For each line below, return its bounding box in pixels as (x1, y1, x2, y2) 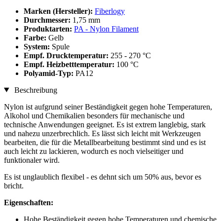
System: (24, 42, 52, 51)
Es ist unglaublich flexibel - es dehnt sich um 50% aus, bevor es (4, 172, 201, 181)
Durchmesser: (24, 15, 73, 24)
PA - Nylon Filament (74, 24, 139, 33)
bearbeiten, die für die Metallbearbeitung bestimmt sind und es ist (4, 138, 206, 147)
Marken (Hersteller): (24, 6, 93, 15)
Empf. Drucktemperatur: (24, 51, 110, 60)
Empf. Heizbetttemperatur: (24, 60, 116, 69)
